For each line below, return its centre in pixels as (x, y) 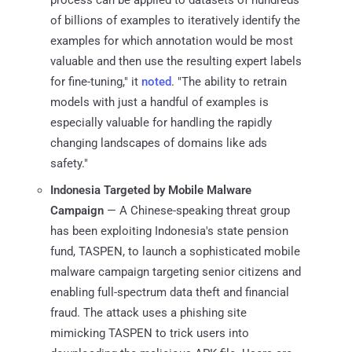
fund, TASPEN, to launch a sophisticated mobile (175, 251)
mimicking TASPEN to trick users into (150, 333)
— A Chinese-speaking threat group (197, 210)
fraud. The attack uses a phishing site (148, 312)
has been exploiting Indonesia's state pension (169, 231)
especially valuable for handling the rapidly (161, 122)
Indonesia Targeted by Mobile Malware (151, 190)
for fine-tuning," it (96, 81)
